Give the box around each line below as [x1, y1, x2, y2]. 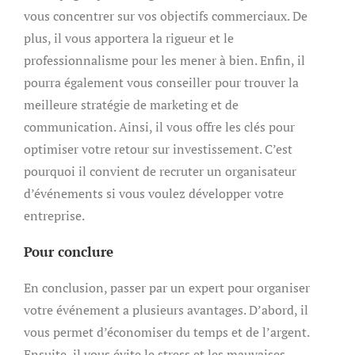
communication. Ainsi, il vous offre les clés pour [24, 118, 295, 136]
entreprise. [24, 207, 85, 224]
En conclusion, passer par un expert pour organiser [24, 279, 310, 296]
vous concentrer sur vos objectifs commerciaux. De [24, 7, 307, 25]
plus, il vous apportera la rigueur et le [24, 29, 234, 47]
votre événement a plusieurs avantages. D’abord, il [24, 301, 308, 319]
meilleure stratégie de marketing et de [24, 96, 239, 113]
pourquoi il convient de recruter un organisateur [24, 162, 296, 180]
